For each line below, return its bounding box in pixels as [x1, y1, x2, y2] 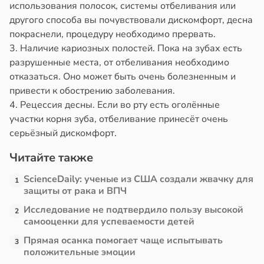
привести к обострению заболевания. [9, 84, 175, 98]
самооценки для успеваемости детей [24, 215, 194, 229]
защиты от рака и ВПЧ [24, 184, 127, 198]
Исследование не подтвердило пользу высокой [24, 203, 243, 217]
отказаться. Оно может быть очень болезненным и [9, 70, 236, 84]
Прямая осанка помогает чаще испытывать [24, 234, 223, 247]
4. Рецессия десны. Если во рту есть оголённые [9, 98, 220, 112]
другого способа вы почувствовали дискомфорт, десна [9, 14, 253, 27]
